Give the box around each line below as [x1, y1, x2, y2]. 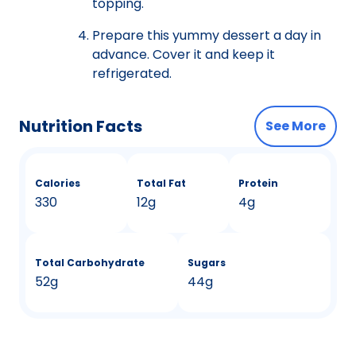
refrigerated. [92, 64, 172, 83]
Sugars [188, 255, 226, 269]
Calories [35, 176, 80, 190]
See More [265, 116, 326, 135]
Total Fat [137, 176, 186, 190]
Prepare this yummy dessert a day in [92, 25, 321, 44]
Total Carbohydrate [35, 255, 145, 269]
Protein [238, 176, 278, 190]
